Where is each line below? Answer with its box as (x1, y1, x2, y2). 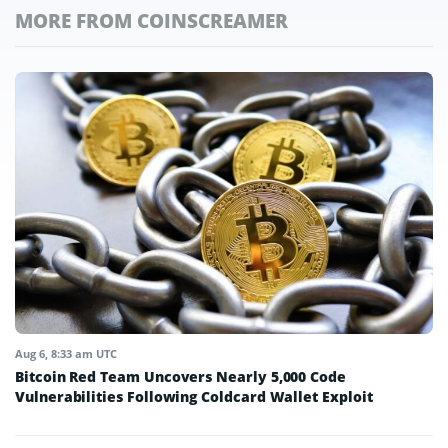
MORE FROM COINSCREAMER (15, 8, 288, 34)
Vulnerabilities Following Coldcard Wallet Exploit (15, 386, 373, 406)
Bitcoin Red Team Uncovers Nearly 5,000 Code (15, 366, 346, 386)
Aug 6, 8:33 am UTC (15, 345, 117, 361)
